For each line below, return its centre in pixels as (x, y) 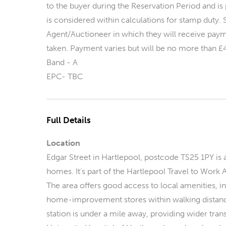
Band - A (62, 62)
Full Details (69, 120)
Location (63, 143)
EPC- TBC (65, 76)
